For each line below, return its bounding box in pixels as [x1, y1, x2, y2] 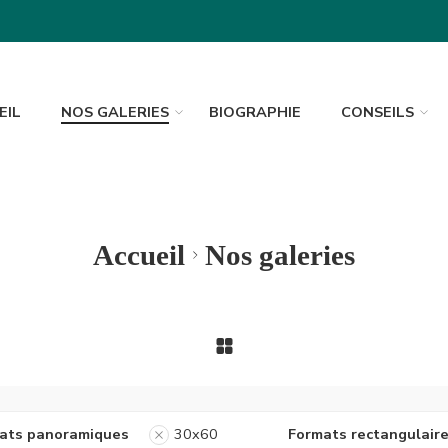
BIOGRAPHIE [209, 101, 301, 122]
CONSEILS [341, 101, 414, 122]
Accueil [93, 239, 185, 271]
